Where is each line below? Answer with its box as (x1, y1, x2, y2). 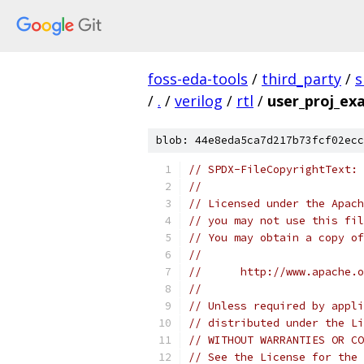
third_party (262, 69, 341, 89)
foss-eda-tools (148, 69, 248, 89)
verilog (175, 91, 223, 110)
